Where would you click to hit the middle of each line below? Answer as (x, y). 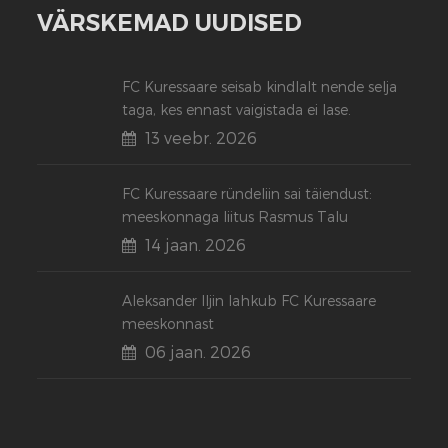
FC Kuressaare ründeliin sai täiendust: (247, 193)
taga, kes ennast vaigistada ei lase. (237, 109)
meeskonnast (168, 323)
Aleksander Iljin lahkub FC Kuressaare (249, 300)
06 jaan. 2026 (198, 351)
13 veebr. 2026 (201, 137)
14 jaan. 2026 (196, 244)
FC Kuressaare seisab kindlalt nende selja (260, 86)
